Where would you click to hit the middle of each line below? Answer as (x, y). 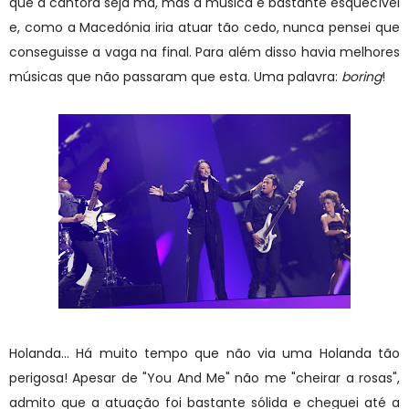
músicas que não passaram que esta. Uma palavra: (175, 76)
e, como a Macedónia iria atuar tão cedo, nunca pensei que (204, 27)
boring (362, 76)
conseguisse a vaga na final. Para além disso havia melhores (204, 52)
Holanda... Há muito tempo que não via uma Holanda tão (204, 353)
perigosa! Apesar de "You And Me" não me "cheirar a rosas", (204, 378)
